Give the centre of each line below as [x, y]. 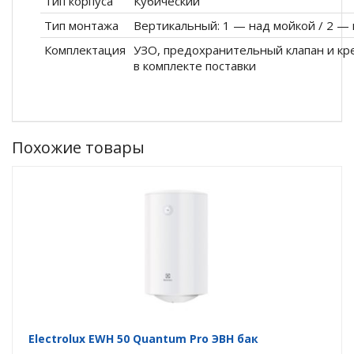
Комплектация [85, 50]
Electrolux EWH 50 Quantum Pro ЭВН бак [143, 339]
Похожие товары [78, 147]
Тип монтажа [81, 25]
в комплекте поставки [195, 66]
